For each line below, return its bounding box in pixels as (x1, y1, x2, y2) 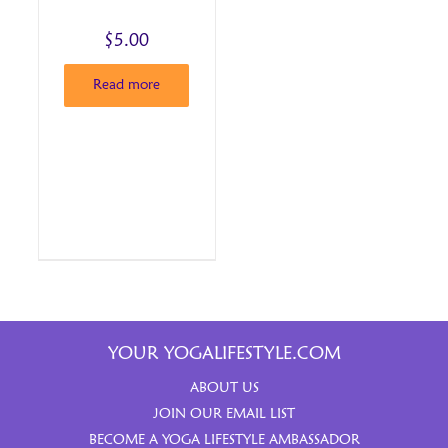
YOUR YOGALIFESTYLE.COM (107, 345, 341, 364)
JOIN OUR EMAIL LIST (153, 407, 295, 422)
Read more (93, 78, 161, 93)
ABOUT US (189, 381, 259, 396)
